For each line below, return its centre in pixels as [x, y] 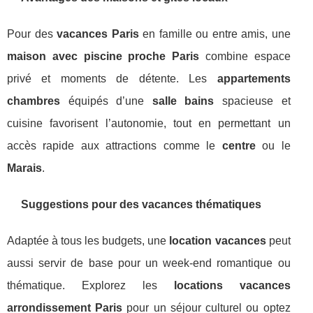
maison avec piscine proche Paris [103, 56]
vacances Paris [98, 34]
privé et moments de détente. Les [112, 79]
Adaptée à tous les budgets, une [88, 241]
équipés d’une [106, 101]
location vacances [218, 241]
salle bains [183, 101]
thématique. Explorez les [90, 285]
